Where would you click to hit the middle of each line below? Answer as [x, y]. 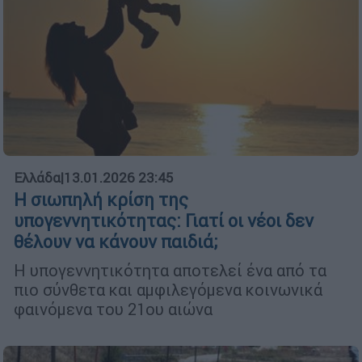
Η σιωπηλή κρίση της [101, 200]
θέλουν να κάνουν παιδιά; [116, 242]
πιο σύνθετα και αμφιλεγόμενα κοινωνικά [168, 289]
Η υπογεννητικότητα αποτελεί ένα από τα [170, 270]
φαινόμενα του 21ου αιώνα [113, 309]
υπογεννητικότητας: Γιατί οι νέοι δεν [164, 221]
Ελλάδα [37, 177]
